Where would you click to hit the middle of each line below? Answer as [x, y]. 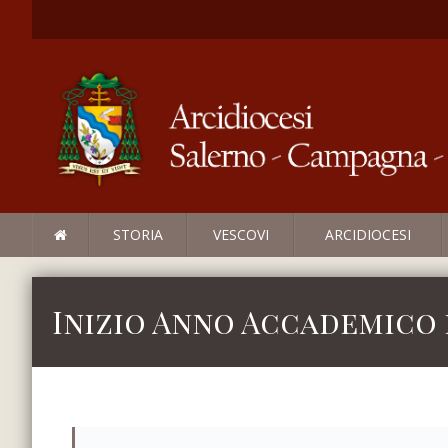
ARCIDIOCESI [368, 235]
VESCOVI [240, 235]
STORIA [138, 235]
